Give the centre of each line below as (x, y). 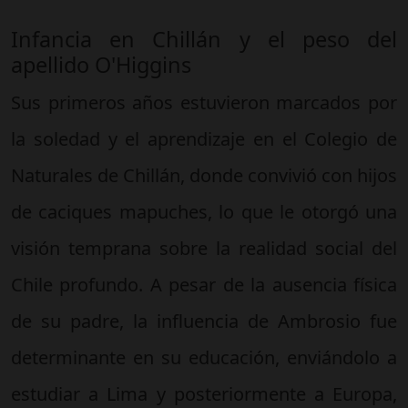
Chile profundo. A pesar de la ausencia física (204, 284)
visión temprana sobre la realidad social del (204, 248)
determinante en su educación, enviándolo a (204, 357)
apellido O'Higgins (101, 64)
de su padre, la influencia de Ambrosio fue (204, 321)
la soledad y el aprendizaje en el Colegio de (204, 138)
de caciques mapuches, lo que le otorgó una (204, 211)
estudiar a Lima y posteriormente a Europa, (204, 393)
